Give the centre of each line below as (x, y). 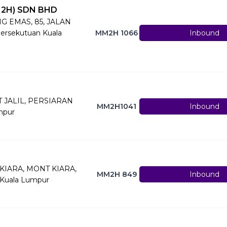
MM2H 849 (117, 174)
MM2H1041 (117, 106)
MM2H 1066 (117, 33)
